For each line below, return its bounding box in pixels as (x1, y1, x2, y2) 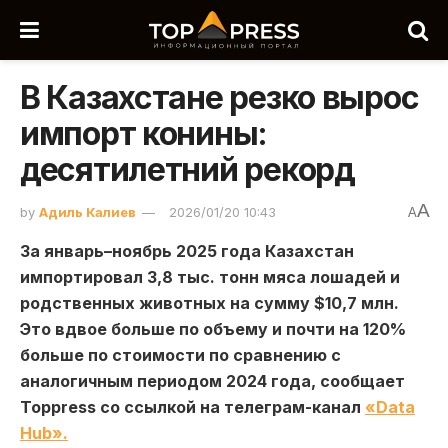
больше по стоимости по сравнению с (20, 344, 341, 365)
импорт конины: (20, 114, 268, 153)
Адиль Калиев (39, 203, 136, 220)
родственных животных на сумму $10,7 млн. (20, 292, 399, 313)
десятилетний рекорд (20, 150, 355, 189)
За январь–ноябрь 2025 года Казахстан (20, 240, 354, 261)
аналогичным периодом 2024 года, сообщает (20, 370, 405, 391)
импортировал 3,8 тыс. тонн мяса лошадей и (20, 266, 400, 287)
